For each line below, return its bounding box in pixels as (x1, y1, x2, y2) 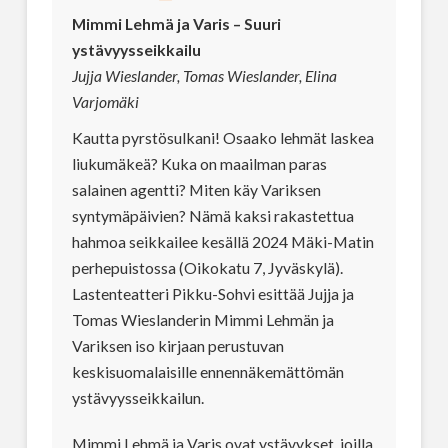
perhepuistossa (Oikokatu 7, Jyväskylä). (71, 257, 343, 277)
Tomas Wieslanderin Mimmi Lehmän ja (71, 309, 334, 329)
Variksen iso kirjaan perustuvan (71, 335, 284, 355)
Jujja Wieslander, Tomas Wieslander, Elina (71, 65, 337, 85)
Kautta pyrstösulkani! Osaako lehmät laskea (71, 127, 374, 147)
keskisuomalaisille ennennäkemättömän (71, 361, 344, 381)
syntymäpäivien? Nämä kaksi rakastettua (71, 205, 354, 225)
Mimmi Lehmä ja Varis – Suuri (71, 13, 281, 33)
